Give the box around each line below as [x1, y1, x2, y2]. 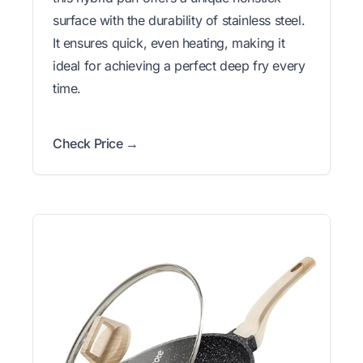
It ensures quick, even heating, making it [53, 34, 285, 51]
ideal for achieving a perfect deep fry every [53, 57, 305, 74]
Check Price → [53, 135, 139, 152]
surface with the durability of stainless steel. [53, 11, 305, 28]
